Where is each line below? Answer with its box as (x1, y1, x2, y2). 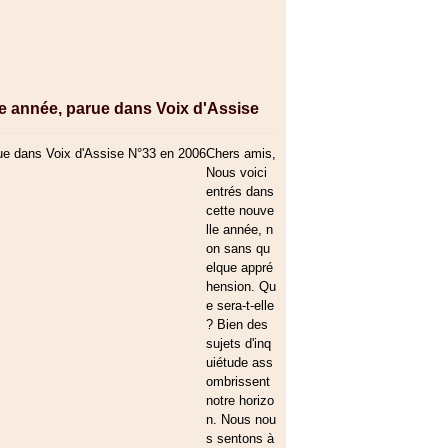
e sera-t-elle (206, 298, 274, 313)
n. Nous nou (206, 412, 276, 427)
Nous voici (206, 165, 267, 180)
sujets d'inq (206, 336, 271, 351)
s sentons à (206, 431, 274, 446)
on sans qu (206, 241, 270, 256)
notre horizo (206, 393, 274, 408)
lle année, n (206, 222, 273, 237)
